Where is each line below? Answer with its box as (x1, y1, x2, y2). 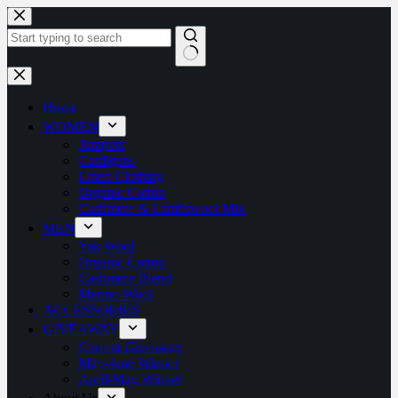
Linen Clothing (78, 169, 163, 184)
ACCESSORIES (43, 302, 139, 317)
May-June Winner (78, 355, 179, 370)
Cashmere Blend (78, 270, 171, 285)
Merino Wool (78, 286, 153, 301)
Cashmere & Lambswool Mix (78, 201, 245, 216)
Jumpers (78, 137, 124, 152)
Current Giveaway (78, 339, 182, 354)
